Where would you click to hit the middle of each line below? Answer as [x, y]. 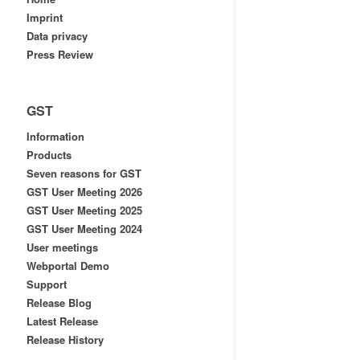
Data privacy [57, 36]
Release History [65, 340]
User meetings [62, 247]
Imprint [44, 17]
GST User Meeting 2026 [84, 192]
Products [49, 155]
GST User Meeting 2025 [84, 210]
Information [55, 136]
